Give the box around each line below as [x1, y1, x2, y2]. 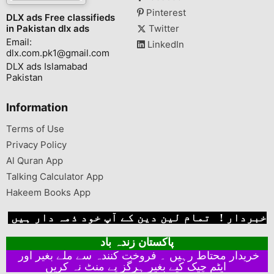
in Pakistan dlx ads [6, 23, 89, 34]
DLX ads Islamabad [6, 61, 87, 72]
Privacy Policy [6, 139, 67, 150]
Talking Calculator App [6, 171, 103, 182]
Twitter [146, 23, 179, 34]
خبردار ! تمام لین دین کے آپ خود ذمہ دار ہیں [10, 212, 267, 224]
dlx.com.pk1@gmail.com [6, 47, 109, 59]
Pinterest [144, 7, 186, 18]
